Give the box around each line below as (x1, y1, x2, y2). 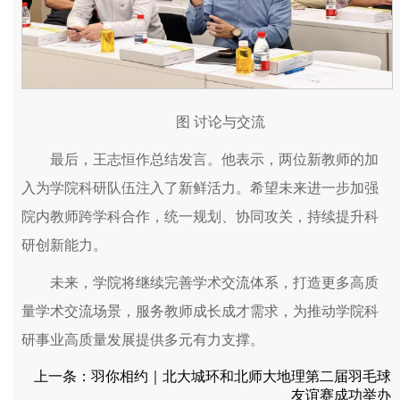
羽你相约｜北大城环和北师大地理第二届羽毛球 (91, 368, 391, 384)
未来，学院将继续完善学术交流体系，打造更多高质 (50, 274, 379, 290)
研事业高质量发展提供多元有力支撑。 (21, 331, 264, 347)
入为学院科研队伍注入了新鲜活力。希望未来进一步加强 (21, 179, 379, 196)
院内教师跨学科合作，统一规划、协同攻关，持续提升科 (21, 208, 379, 224)
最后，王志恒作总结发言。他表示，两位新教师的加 (50, 151, 379, 167)
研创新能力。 (21, 237, 107, 253)
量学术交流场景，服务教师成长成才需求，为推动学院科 (21, 303, 379, 319)
